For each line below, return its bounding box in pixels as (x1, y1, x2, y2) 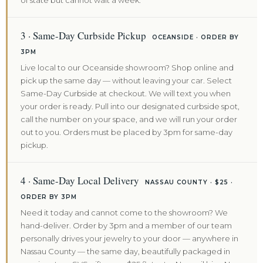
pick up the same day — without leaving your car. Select (21, 76, 232, 85)
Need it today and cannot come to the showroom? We (21, 208, 228, 217)
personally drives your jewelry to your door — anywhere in (21, 234, 238, 243)
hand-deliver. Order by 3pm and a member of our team (21, 221, 232, 230)
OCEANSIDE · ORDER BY (152, 33, 239, 41)
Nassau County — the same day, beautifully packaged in (21, 247, 230, 256)
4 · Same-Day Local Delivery (21, 174, 141, 187)
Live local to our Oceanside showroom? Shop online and (21, 63, 234, 72)
